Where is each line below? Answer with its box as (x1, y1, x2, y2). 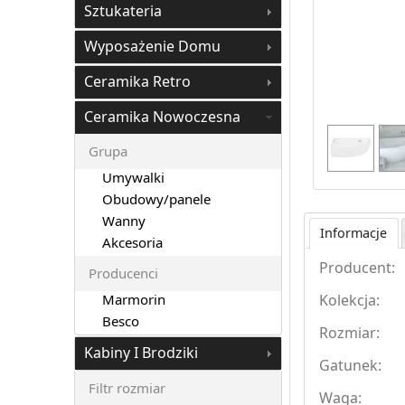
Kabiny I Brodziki (83, 342, 198, 363)
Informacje (320, 223, 388, 241)
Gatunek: (318, 355, 381, 376)
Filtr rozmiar (88, 378, 165, 397)
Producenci (88, 263, 158, 282)
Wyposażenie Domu (83, 35, 221, 56)
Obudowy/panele (101, 189, 211, 208)
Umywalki (101, 167, 165, 186)
